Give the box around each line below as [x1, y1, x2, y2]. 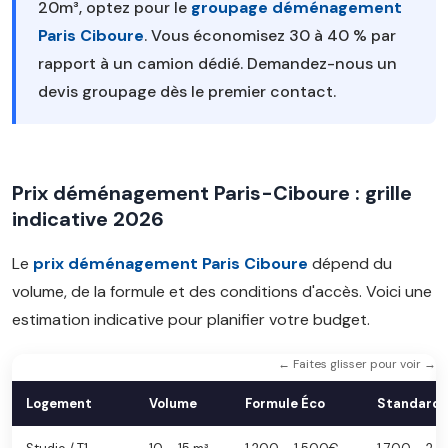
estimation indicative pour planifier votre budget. [12, 309, 370, 330]
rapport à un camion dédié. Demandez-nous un [38, 53, 397, 74]
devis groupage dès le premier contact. [38, 81, 336, 102]
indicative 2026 [12, 206, 164, 232]
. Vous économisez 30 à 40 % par [144, 25, 396, 46]
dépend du [308, 253, 392, 274]
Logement [26, 395, 92, 412]
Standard [377, 395, 441, 412]
